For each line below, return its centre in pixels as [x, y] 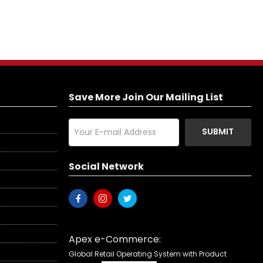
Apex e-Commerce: [115, 240]
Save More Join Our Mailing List [146, 97]
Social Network [106, 167]
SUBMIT [218, 132]
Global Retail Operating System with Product [148, 254]
